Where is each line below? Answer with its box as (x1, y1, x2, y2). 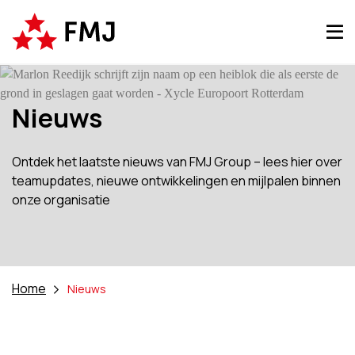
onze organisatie (12, 191, 110, 208)
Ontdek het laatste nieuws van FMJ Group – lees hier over (12, 153, 342, 170)
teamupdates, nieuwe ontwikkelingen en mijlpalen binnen (12, 172, 341, 189)
